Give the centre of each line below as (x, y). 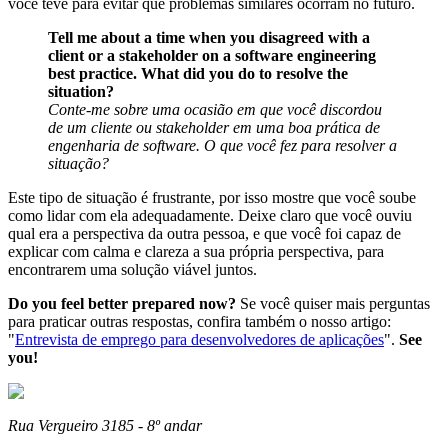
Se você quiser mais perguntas (333, 304)
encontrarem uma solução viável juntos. (132, 270)
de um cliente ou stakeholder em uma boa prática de (214, 128)
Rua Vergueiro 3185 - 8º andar (105, 426)
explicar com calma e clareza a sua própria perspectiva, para (196, 252)
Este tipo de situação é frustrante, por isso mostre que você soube (212, 198)
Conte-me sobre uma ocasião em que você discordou (215, 110)
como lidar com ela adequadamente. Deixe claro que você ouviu (210, 216)
